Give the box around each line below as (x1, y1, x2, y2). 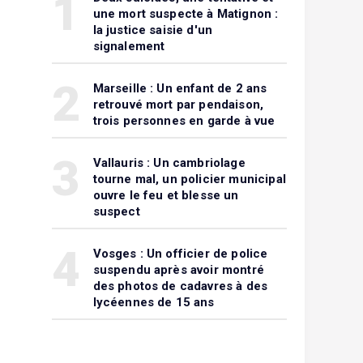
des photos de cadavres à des (92, 279, 268, 293)
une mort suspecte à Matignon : (92, 6, 279, 21)
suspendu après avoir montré (92, 263, 264, 277)
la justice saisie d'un (92, 23, 213, 37)
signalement (92, 39, 165, 53)
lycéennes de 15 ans (92, 295, 215, 310)
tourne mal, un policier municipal (92, 172, 286, 186)
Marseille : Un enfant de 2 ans (92, 81, 267, 96)
